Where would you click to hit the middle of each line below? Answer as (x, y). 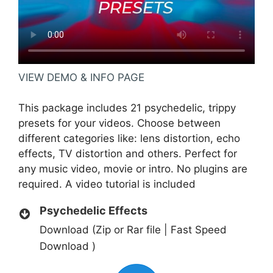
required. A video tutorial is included (107, 184)
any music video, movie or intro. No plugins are (133, 169)
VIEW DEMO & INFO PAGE (81, 77)
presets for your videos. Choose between (119, 123)
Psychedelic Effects (94, 210)
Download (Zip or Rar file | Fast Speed (133, 229)
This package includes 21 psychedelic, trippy (127, 108)
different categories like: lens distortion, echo (129, 139)
